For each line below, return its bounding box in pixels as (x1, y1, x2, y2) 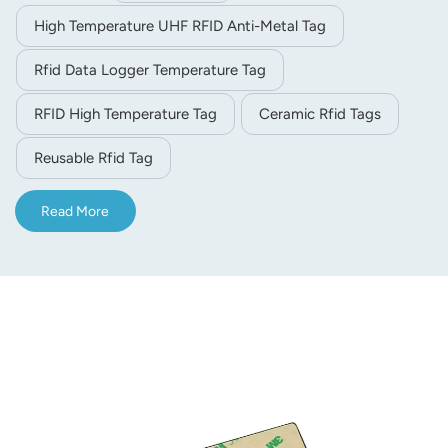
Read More (41, 202, 110, 220)
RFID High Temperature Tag (34, 105, 217, 124)
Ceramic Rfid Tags (259, 105, 381, 124)
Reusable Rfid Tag (34, 149, 153, 168)
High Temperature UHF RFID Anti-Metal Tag (34, 17, 326, 36)
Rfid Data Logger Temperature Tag (34, 61, 266, 80)
